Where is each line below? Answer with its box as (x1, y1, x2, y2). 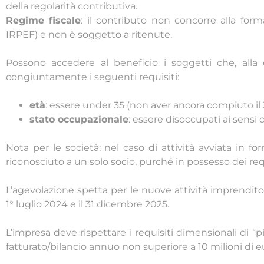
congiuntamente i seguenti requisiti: (6, 71, 179, 83)
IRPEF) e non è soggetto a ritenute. (6, 29, 172, 41)
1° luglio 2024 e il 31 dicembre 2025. (6, 199, 169, 210)
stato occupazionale (29, 114, 128, 126)
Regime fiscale (6, 15, 81, 27)
